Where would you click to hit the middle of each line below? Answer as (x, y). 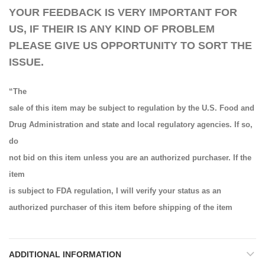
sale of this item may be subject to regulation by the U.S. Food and (132, 108)
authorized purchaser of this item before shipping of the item (121, 207)
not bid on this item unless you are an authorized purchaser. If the (130, 157)
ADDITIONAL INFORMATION (65, 254)
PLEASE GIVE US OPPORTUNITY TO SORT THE (130, 45)
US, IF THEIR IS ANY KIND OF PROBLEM (112, 29)
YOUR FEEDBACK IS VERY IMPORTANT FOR (123, 12)
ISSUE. (26, 62)
